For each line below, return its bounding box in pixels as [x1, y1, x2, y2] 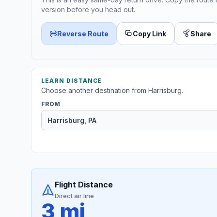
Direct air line [55, 192, 94, 200]
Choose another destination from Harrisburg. [41, 86, 183, 95]
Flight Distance [55, 180, 113, 190]
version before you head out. [41, 5, 135, 14]
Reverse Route [57, 29, 108, 38]
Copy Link [133, 29, 166, 38]
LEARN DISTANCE [41, 77, 102, 85]
